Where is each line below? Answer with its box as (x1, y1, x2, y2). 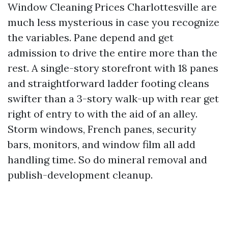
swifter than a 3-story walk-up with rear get (8, 92, 219, 105)
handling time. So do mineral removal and (8, 153, 207, 166)
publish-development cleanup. (8, 168, 153, 181)
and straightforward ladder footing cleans (8, 77, 209, 90)
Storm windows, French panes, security (8, 123, 196, 135)
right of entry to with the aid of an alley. (8, 107, 197, 120)
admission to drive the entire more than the (8, 46, 217, 59)
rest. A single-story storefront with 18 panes (8, 62, 218, 74)
